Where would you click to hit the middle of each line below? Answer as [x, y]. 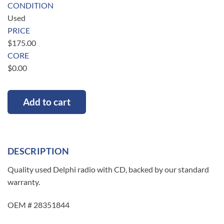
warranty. [24, 182]
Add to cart [47, 102]
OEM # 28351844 [38, 205]
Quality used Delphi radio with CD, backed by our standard [108, 169]
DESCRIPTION [38, 151]
